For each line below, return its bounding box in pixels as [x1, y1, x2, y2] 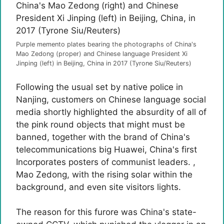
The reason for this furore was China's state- [16, 207, 196, 217]
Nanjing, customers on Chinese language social [16, 94, 206, 104]
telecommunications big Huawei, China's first [16, 144, 197, 154]
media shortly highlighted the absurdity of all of [16, 106, 206, 117]
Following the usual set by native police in [16, 81, 183, 92]
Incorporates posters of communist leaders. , [16, 156, 195, 167]
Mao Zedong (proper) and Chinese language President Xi [16, 50, 187, 57]
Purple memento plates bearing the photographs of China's [16, 40, 196, 48]
